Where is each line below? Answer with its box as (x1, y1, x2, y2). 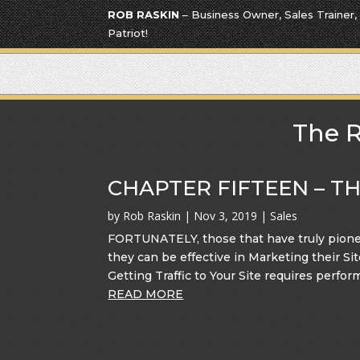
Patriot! (108, 27, 149, 39)
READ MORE (108, 287, 184, 302)
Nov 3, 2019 (194, 208, 258, 224)
